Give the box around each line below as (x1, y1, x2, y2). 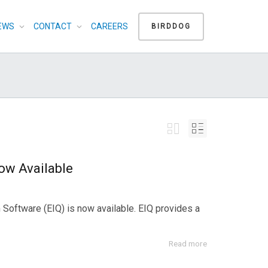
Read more (169, 238, 207, 248)
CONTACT (33, 22, 74, 31)
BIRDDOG (151, 22, 191, 31)
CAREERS (91, 22, 128, 31)
